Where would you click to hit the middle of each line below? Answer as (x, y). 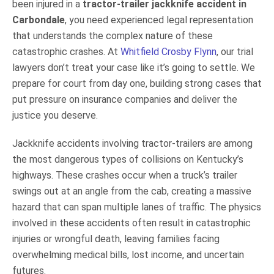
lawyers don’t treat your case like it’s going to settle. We (134, 67)
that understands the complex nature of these (113, 35)
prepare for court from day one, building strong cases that (137, 83)
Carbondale (39, 20)
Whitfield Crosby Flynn (168, 51)
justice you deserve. (55, 115)
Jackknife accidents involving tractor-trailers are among (132, 143)
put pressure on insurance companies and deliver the (125, 99)
